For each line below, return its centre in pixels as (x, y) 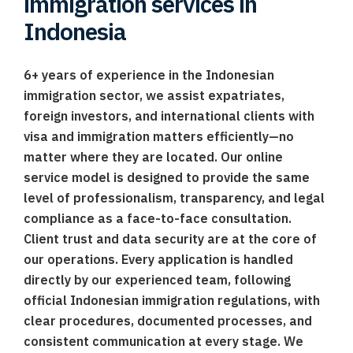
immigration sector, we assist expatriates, (154, 95)
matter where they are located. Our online (153, 157)
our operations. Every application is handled (158, 259)
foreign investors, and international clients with (169, 116)
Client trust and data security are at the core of (170, 239)
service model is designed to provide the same (167, 177)
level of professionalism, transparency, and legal (174, 198)
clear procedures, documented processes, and (168, 321)
